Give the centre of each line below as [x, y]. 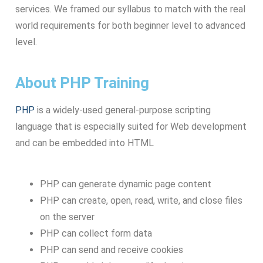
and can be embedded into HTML [85, 143]
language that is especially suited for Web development [131, 126]
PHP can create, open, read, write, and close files [141, 201]
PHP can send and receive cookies [111, 250]
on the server [67, 217]
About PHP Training [82, 82]
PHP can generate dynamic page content [125, 184]
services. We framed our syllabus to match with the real [130, 9]
